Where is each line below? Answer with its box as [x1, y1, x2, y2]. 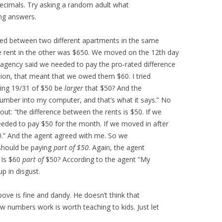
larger [64, 83, 83, 93]
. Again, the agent [89, 143, 145, 152]
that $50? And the [83, 83, 142, 93]
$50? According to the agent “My [44, 155, 150, 164]
